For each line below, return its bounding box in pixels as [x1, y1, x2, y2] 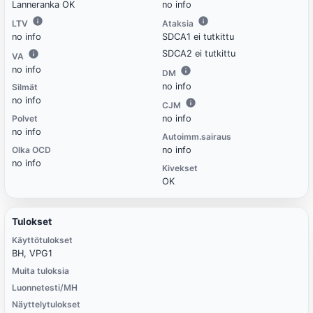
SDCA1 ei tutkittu [162, 31, 234, 43]
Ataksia [162, 18, 194, 29]
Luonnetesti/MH [11, 282, 78, 293]
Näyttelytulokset [11, 298, 80, 310]
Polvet [11, 113, 38, 124]
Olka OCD [11, 144, 51, 155]
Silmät [11, 82, 38, 93]
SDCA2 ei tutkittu [162, 48, 235, 59]
